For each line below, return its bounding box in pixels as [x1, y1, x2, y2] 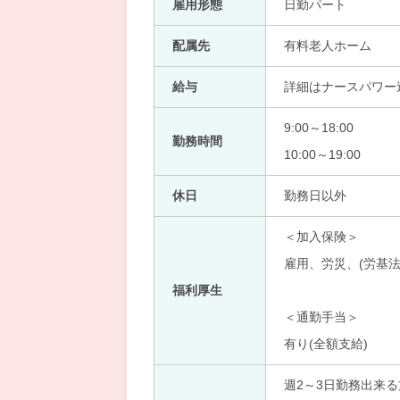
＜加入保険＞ [284, 229, 359, 244]
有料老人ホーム [284, 38, 371, 53]
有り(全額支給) [284, 337, 368, 351]
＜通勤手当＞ [284, 310, 359, 324]
